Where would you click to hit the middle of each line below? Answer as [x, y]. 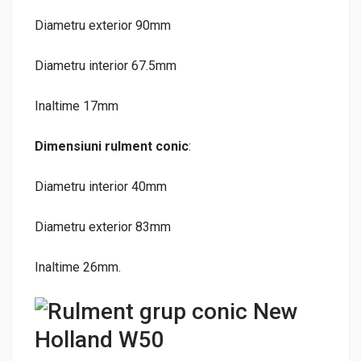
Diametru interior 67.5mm [106, 65]
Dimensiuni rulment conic [112, 146]
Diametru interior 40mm [101, 186]
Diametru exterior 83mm [103, 226]
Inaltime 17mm [77, 106]
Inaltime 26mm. [78, 267]
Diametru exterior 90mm [103, 25]
